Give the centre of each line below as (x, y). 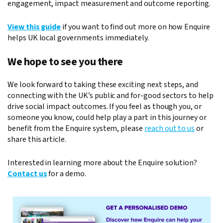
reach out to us (169, 128)
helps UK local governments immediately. (78, 38)
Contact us (27, 173)
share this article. (37, 139)
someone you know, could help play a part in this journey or (107, 117)
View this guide (34, 27)
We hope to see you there (65, 62)
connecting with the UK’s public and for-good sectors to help (111, 95)
